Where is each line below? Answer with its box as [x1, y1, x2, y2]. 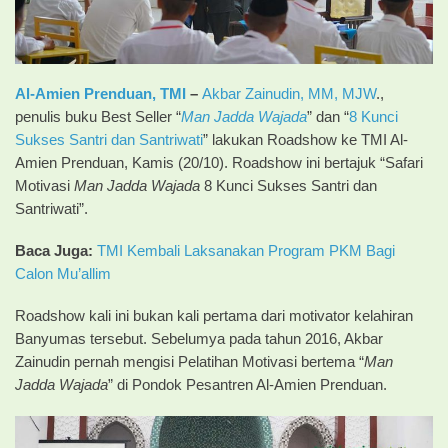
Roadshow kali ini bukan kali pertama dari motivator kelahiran [15, 308, 413, 324]
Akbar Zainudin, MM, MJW [202, 86, 376, 103]
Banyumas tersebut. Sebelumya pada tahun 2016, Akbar [15, 331, 383, 347]
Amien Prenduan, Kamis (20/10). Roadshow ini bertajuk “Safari [15, 155, 423, 172]
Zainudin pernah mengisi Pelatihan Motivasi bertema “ [15, 354, 364, 370]
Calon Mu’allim [15, 266, 111, 283]
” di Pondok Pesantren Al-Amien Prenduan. [108, 377, 387, 393]
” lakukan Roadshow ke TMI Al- [203, 132, 408, 149]
